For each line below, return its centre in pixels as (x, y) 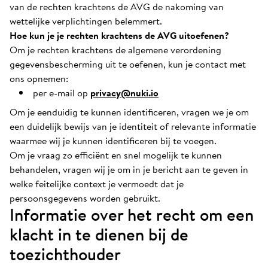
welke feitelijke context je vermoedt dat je (97, 184)
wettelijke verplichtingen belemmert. (86, 21)
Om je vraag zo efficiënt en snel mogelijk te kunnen (116, 155)
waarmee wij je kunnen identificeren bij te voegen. (113, 141)
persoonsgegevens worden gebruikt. (85, 198)
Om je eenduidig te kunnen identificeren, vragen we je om (129, 112)
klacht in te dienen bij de (99, 234)
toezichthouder (65, 254)
